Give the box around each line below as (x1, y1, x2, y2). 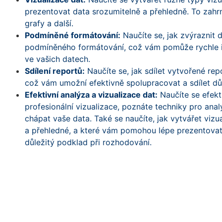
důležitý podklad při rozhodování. (25, 137, 152, 147)
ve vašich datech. (25, 54, 90, 64)
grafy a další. (25, 18, 73, 28)
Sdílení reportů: (25, 65, 85, 76)
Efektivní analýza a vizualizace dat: (25, 89, 158, 100)
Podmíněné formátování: (25, 30, 120, 40)
